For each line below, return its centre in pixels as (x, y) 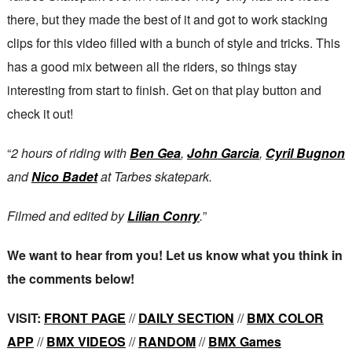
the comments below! (70, 279)
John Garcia (223, 153)
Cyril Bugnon (305, 153)
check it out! (40, 114)
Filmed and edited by (67, 216)
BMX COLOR (285, 318)
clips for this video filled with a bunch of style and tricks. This (173, 43)
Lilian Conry (163, 216)
